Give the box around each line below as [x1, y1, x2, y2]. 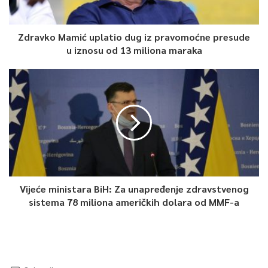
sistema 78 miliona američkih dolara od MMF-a [29, 195, 239, 208]
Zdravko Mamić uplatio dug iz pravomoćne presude [18, 30, 250, 43]
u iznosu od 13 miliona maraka [66, 43, 202, 56]
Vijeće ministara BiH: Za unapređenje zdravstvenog [19, 182, 249, 195]
